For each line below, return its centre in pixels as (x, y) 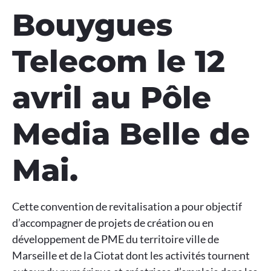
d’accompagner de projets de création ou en (113, 223)
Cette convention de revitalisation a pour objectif (127, 207)
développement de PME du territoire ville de (116, 239)
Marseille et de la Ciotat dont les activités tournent (131, 256)
